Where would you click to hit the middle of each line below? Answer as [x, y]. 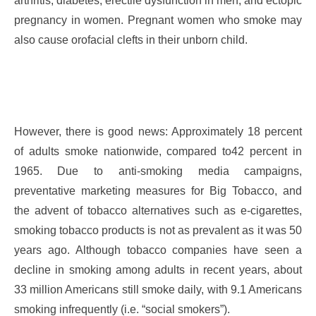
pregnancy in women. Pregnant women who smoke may [158, 20]
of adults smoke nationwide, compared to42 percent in [158, 151]
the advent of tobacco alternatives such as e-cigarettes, [158, 210]
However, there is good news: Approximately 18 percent [158, 131]
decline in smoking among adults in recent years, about [158, 269]
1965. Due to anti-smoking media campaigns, [158, 171]
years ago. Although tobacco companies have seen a [158, 250]
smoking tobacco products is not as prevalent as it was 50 [158, 230]
